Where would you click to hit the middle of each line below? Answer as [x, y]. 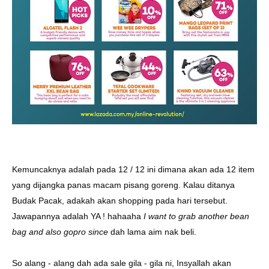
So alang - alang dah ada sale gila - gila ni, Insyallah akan [122, 263]
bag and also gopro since [60, 232]
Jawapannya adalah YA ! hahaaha [77, 216]
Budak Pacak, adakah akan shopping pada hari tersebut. [120, 201]
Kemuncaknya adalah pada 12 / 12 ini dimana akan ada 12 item [133, 169]
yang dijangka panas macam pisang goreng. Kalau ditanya [123, 185]
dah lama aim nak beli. [153, 232]
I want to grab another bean [195, 216]
